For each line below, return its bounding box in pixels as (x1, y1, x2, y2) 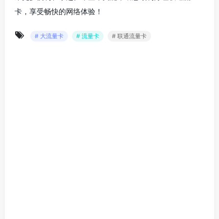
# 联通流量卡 (112, 32, 147, 40)
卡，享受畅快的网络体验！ (15, 6, 103, 16)
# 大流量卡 (35, 32, 64, 40)
